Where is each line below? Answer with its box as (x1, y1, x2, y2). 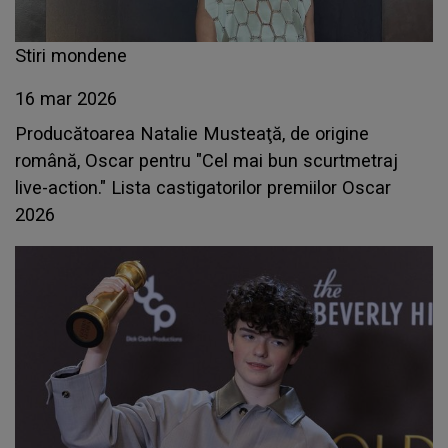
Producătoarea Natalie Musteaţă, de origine (15, 123, 369, 145)
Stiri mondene (15, 45, 127, 67)
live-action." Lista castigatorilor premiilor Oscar (15, 177, 391, 199)
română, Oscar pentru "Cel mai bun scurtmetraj (15, 150, 398, 172)
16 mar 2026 (15, 88, 117, 110)
